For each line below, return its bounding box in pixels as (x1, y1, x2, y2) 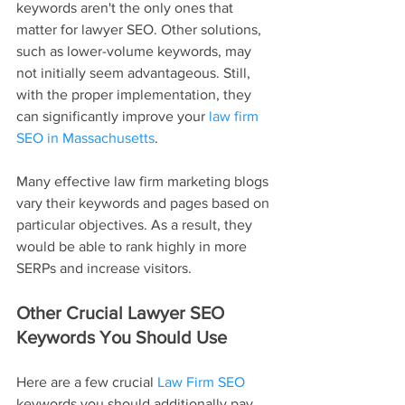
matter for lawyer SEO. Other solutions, (16, 21, 265, 37)
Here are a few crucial (16, 373, 157, 390)
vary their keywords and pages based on (16, 194, 273, 211)
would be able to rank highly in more (16, 238, 250, 254)
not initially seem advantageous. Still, (16, 64, 254, 80)
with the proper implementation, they (16, 86, 255, 102)
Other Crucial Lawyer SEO (16, 302, 229, 323)
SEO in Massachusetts (16, 129, 155, 146)
